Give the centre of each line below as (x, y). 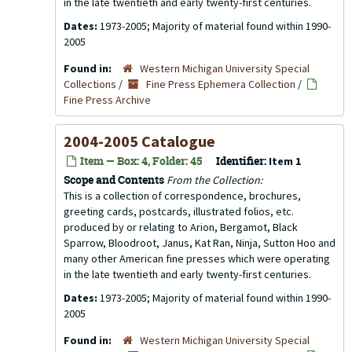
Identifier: (241, 161)
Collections (90, 84)
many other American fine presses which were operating (197, 258)
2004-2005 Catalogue (139, 141)
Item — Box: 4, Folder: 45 (140, 161)
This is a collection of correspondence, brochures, (182, 196)
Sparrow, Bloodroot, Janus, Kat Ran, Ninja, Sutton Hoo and (200, 243)
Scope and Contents (114, 180)
